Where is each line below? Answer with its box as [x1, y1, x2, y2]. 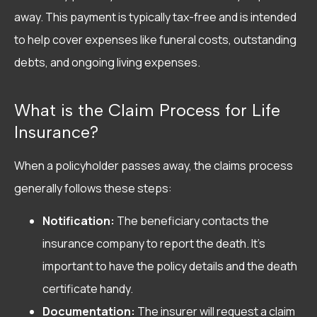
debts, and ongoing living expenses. [14, 54, 200, 70]
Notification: [42, 213, 115, 229]
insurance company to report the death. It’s [42, 236, 265, 252]
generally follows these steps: [14, 180, 172, 196]
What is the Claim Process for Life [14, 99, 280, 120]
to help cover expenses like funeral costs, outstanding [14, 31, 296, 47]
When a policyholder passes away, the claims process [14, 157, 293, 173]
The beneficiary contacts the [115, 213, 269, 229]
